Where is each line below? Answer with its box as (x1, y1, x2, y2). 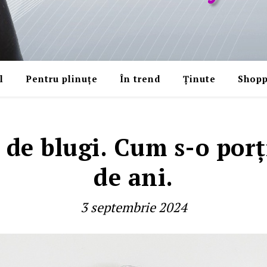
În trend (119, 73, 161, 85)
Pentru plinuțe (25, 73, 98, 85)
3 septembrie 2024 (80, 198, 187, 216)
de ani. (94, 161, 173, 193)
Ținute (182, 73, 216, 85)
